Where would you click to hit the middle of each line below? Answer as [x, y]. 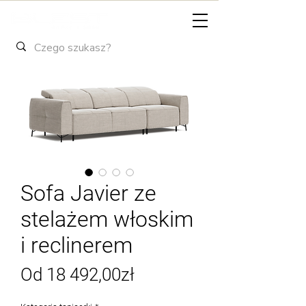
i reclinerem [76, 245]
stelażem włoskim [107, 219]
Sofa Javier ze [88, 193]
